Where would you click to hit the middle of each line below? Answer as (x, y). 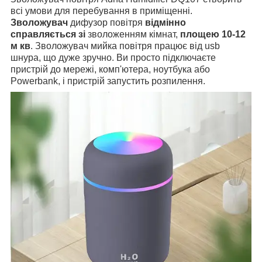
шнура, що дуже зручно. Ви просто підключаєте (113, 57)
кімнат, (165, 34)
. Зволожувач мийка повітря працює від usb (125, 46)
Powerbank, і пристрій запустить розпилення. (108, 81)
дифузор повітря (106, 22)
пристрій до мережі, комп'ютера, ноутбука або (110, 69)
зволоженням (116, 34)
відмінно (166, 22)
